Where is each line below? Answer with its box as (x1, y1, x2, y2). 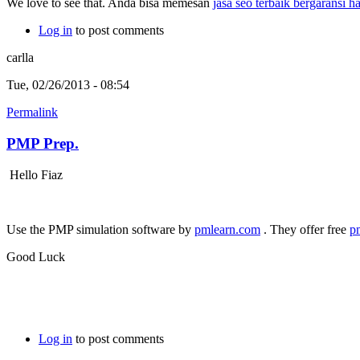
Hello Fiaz (6, 167, 66, 182)
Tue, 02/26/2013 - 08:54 (6, 78, 129, 92)
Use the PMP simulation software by (6, 222, 194, 236)
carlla (6, 51, 34, 65)
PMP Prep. (6, 134, 79, 152)
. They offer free (260, 222, 350, 236)
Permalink (6, 105, 58, 120)
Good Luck (6, 249, 68, 264)
